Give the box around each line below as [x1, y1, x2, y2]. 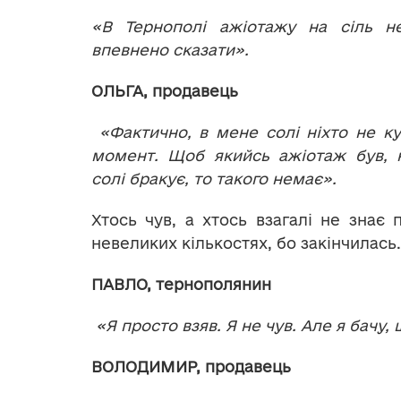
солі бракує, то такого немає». [91, 170, 337, 188]
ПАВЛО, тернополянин [91, 276, 271, 294]
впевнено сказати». [91, 41, 249, 59]
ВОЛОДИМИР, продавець [91, 358, 291, 376]
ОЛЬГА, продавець [91, 82, 238, 100]
